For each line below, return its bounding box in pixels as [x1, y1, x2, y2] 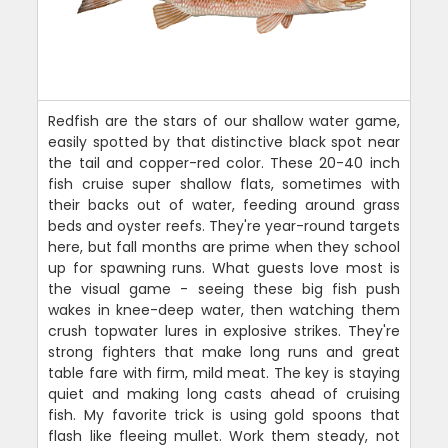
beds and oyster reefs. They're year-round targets [48, 215, 400, 236]
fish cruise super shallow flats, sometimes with [48, 173, 400, 194]
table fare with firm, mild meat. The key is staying [48, 362, 400, 383]
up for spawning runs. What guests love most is [48, 257, 400, 278]
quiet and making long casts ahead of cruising [48, 383, 400, 404]
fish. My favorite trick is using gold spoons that [48, 404, 400, 425]
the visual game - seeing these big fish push [48, 278, 400, 299]
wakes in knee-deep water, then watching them [48, 299, 400, 320]
